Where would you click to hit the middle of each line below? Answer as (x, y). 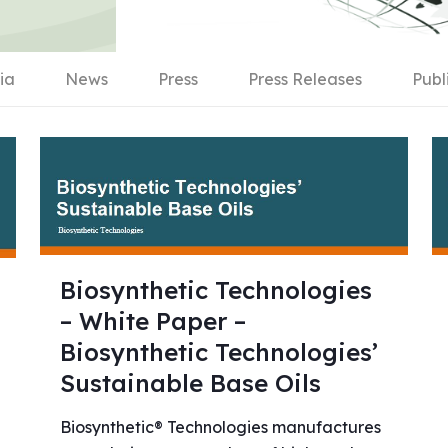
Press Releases (305, 78)
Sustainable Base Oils (190, 383)
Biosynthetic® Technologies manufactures (220, 427)
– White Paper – (152, 321)
